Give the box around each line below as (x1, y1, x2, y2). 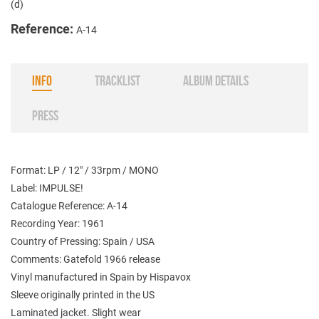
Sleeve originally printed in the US (11, 288, 155, 300)
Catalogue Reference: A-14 (11, 199, 127, 211)
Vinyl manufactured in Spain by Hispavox (11, 271, 191, 283)
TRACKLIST (95, 72, 140, 88)
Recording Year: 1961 (11, 217, 105, 229)
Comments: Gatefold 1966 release (11, 253, 160, 265)
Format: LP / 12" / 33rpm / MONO (11, 164, 159, 176)
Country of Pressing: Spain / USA (11, 235, 155, 247)
